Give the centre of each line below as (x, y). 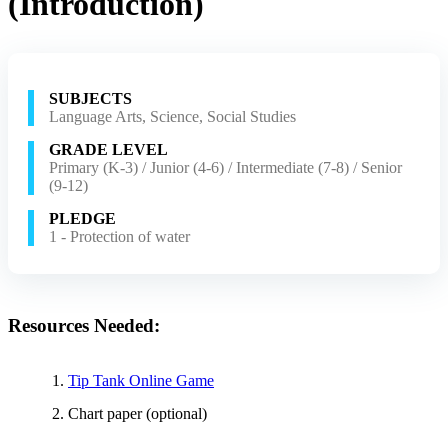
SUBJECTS (90, 98)
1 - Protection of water (119, 236)
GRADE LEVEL (108, 149)
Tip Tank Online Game (141, 381)
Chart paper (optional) (137, 414)
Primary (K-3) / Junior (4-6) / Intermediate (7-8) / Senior (225, 167)
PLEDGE (82, 218)
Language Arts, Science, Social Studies (172, 116)
